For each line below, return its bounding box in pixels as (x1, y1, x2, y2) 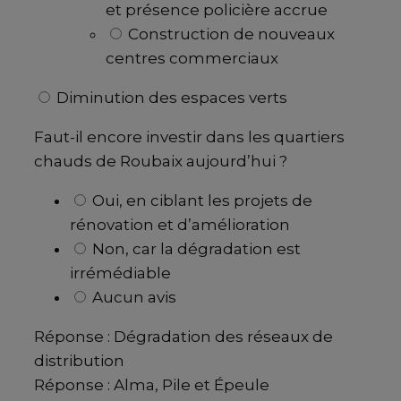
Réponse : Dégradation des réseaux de (34, 327, 333, 346)
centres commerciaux (106, 48, 278, 67)
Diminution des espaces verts (53, 88, 287, 107)
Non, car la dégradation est (89, 239, 301, 258)
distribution (34, 351, 124, 370)
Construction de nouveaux (124, 24, 335, 43)
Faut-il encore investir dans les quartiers (34, 127, 345, 146)
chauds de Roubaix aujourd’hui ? (34, 151, 287, 170)
